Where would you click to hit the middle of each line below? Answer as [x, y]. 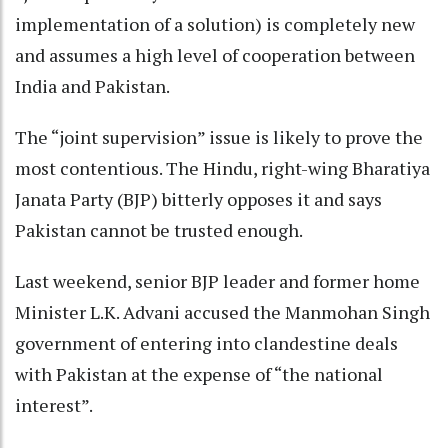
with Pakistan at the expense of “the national [199, 373]
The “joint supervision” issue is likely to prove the [219, 136]
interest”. [55, 404]
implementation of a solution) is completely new [215, 23]
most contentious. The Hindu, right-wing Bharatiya [222, 167]
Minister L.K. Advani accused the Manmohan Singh [222, 311]
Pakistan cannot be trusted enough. [160, 229]
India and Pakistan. [94, 85]
